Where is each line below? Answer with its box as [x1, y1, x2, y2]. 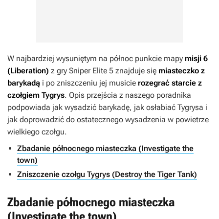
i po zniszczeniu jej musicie [40, 78, 138, 88]
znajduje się [115, 66, 158, 75]
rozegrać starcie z [138, 78, 202, 88]
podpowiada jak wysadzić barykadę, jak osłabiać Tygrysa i [7, 103, 207, 112]
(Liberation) [7, 66, 51, 75]
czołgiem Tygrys [7, 90, 65, 100]
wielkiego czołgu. [7, 127, 67, 136]
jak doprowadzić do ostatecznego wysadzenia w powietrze [7, 115, 209, 124]
